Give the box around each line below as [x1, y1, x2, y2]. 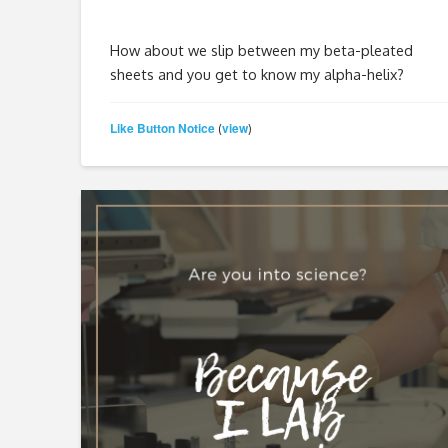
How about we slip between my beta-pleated [109, 41, 413, 60]
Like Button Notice [109, 118, 215, 137]
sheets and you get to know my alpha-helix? [109, 65, 404, 84]
